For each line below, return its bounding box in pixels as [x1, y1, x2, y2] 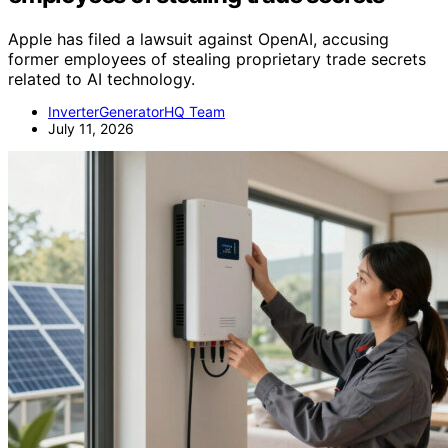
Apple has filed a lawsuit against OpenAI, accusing [8, 29, 389, 50]
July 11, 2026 [48, 120, 134, 138]
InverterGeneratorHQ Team [48, 103, 225, 121]
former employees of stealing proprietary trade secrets [8, 49, 426, 70]
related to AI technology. [8, 69, 195, 90]
